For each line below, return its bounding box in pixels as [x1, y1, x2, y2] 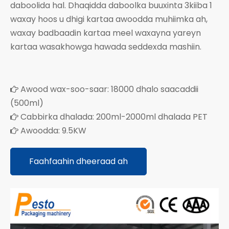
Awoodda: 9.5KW [18, 124, 86, 136]
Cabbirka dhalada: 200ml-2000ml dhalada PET [18, 110, 208, 123]
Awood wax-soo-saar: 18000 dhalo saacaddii [18, 83, 198, 95]
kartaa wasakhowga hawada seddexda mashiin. [10, 40, 201, 53]
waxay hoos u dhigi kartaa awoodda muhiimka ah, [10, 13, 208, 25]
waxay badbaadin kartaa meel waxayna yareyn [10, 27, 201, 39]
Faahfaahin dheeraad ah [29, 155, 128, 167]
